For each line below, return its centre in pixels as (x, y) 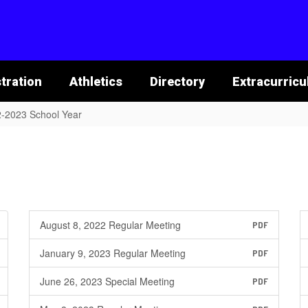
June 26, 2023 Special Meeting (107, 281)
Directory (177, 81)
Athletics (96, 81)
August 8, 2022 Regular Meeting (110, 225)
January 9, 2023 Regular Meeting (112, 253)
